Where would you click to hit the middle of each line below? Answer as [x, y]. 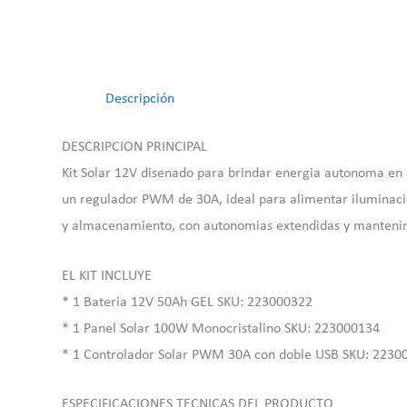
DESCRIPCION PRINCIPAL [134, 147]
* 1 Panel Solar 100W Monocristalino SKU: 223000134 [221, 328]
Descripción [140, 99]
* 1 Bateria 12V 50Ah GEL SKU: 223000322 [187, 302]
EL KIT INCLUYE [107, 276]
